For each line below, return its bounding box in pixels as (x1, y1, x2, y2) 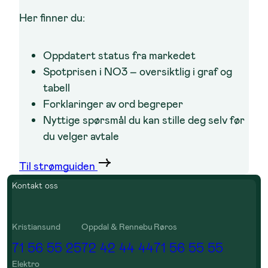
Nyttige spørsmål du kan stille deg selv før (43, 113, 245, 128)
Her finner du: (19, 10, 85, 25)
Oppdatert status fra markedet (43, 48, 196, 63)
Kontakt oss (12, 180, 58, 191)
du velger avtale (43, 129, 119, 144)
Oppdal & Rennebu (81, 221, 153, 233)
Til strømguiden (19, 159, 98, 174)
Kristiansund (12, 221, 60, 233)
